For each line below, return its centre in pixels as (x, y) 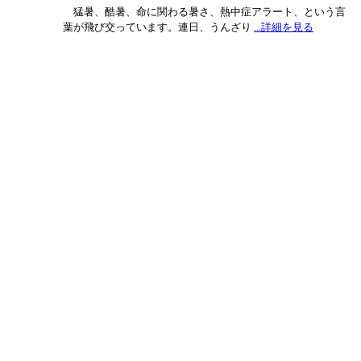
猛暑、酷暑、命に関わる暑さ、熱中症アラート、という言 (204, 12)
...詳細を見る (284, 27)
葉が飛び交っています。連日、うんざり (158, 27)
